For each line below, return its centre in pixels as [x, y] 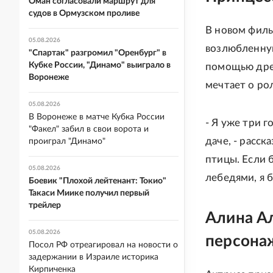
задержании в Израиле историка [94, 257]
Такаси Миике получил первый [89, 193]
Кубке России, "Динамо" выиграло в [100, 65]
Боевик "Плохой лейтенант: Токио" [97, 181]
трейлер [45, 205]
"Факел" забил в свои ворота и [89, 129]
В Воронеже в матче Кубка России [97, 117]
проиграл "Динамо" [67, 141]
